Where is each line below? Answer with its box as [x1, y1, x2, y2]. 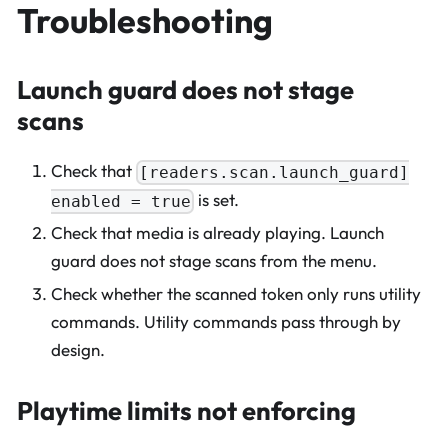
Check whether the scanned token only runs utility [51, 282, 421, 304]
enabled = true [51, 192, 191, 212]
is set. [194, 189, 240, 211]
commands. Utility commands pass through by [51, 310, 401, 332]
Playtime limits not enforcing [17, 394, 356, 428]
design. [51, 338, 105, 360]
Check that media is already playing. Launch [51, 222, 384, 244]
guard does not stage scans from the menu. [51, 250, 377, 272]
